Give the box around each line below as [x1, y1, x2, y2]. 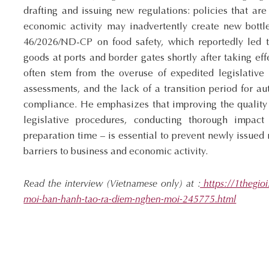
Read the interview [23, 180, 107, 190]
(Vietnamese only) [106, 180, 187, 190]
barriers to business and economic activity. [23, 147, 208, 157]
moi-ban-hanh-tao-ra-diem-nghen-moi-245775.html [23, 195, 237, 205]
